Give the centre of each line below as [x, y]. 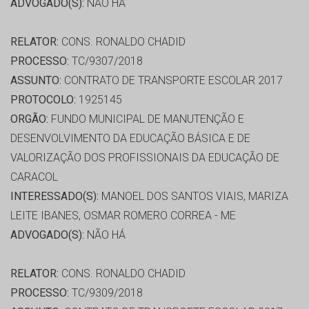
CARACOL [34, 177]
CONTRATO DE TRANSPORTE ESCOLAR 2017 [172, 81]
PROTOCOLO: [43, 100]
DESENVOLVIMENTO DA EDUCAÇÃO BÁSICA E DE [130, 139]
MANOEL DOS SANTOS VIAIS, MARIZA [193, 197]
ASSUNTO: [36, 81]
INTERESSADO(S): [54, 197]
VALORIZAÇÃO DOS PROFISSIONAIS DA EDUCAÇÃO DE [145, 158]
